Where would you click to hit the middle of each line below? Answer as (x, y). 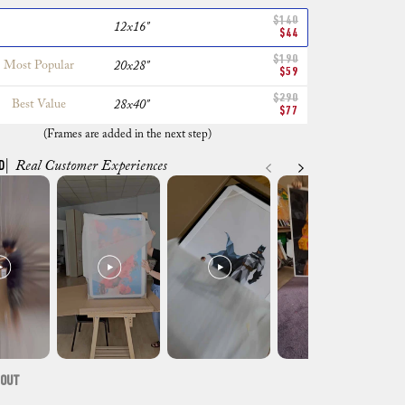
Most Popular (38, 66)
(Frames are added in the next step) (127, 134)
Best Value (38, 105)
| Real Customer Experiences (86, 166)
